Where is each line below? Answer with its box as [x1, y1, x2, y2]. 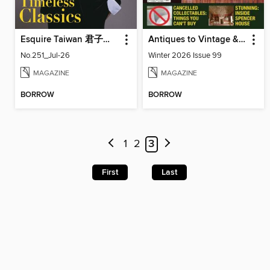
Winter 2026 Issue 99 [148, 50, 222, 60]
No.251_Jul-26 [20, 50, 70, 60]
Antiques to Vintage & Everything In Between [238, 34, 245, 45]
